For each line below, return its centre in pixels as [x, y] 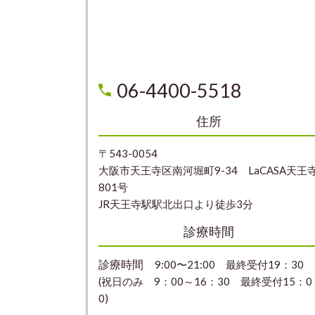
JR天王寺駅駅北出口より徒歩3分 [176, 204]
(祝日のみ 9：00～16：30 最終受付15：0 [205, 282]
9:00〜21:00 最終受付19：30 [229, 265]
